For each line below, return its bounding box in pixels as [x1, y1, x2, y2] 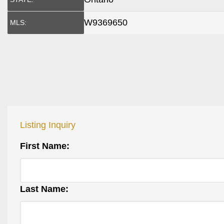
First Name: [20, 141, 69, 151]
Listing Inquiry [20, 120, 75, 130]
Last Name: [20, 184, 68, 194]
